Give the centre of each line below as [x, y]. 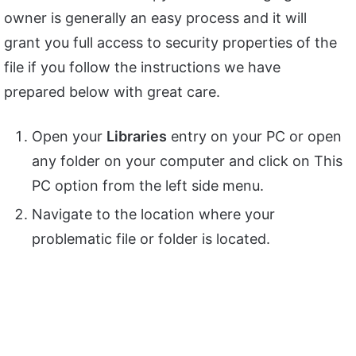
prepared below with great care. [112, 91]
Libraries [137, 136]
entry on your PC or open [254, 136]
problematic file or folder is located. [151, 238]
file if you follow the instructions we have [142, 67]
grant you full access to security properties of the [170, 42]
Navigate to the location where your [153, 214]
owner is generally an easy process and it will [155, 17]
